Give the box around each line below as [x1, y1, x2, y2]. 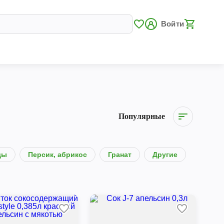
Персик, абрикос [27, 150, 87, 158]
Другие [152, 150, 177, 158]
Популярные [118, 112, 165, 120]
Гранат [107, 150, 131, 158]
